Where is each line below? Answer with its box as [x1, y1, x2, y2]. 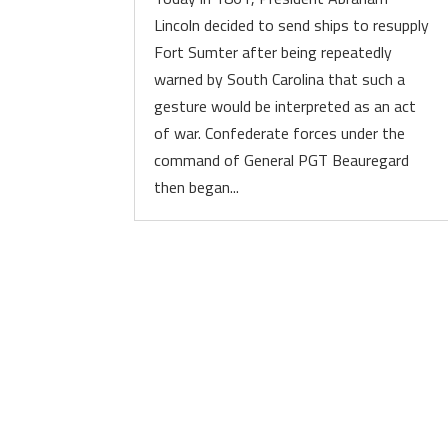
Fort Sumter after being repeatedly [154, 40, 393, 64]
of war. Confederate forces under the [154, 121, 406, 145]
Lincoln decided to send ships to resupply [154, 13, 430, 37]
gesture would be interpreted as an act [154, 94, 417, 118]
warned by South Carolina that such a [154, 67, 406, 91]
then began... [154, 175, 240, 199]
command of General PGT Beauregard [154, 148, 410, 172]
